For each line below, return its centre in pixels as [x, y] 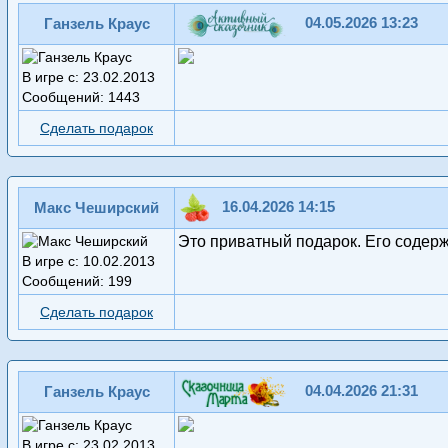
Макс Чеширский [96, 208]
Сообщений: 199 [77, 281]
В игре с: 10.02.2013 [88, 261]
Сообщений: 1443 [81, 97]
